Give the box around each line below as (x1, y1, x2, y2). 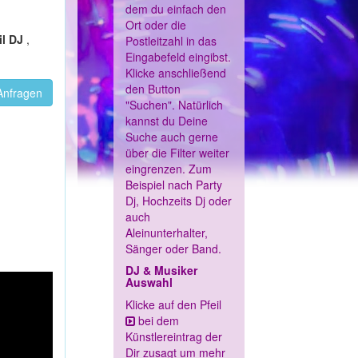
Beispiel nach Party (125, 177, 222, 193)
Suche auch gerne (125, 129, 218, 145)
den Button (125, 81, 181, 97)
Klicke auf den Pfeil (125, 296, 221, 313)
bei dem (135, 312, 179, 329)
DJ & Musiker (125, 262, 197, 279)
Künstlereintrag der (125, 328, 222, 345)
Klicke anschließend (125, 65, 226, 82)
